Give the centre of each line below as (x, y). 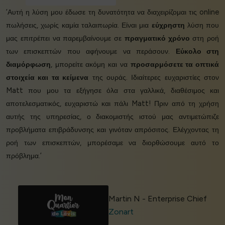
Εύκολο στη (197, 51)
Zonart (121, 212)
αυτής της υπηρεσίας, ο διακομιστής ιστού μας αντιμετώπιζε (113, 117)
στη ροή (204, 38)
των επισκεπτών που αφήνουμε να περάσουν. (91, 51)
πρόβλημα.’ (24, 156)
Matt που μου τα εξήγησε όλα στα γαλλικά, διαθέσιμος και (113, 91)
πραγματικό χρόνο (157, 38)
